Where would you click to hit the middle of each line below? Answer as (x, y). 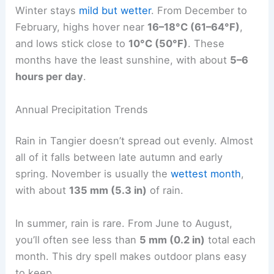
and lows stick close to (72, 44)
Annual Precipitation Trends (82, 109)
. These (206, 44)
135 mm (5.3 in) (108, 191)
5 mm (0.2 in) (172, 239)
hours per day (50, 77)
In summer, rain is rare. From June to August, (124, 223)
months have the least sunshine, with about (123, 60)
